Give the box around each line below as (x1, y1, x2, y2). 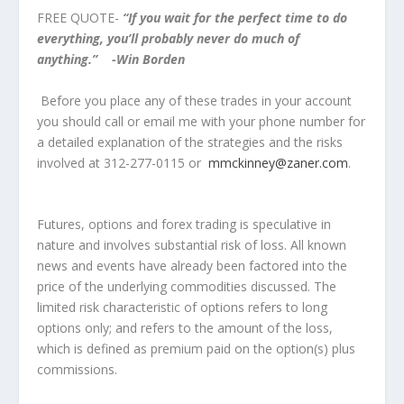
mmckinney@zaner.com (207, 153, 348, 171)
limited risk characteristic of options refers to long (36, 298, 327, 316)
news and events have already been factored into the (36, 256, 347, 274)
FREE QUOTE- (36, 9, 123, 27)
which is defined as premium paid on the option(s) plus (36, 339, 355, 357)
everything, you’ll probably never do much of (36, 30, 299, 48)
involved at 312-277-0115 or (36, 153, 208, 171)
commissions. (36, 360, 117, 378)
